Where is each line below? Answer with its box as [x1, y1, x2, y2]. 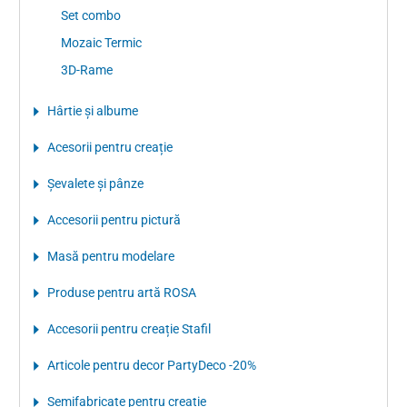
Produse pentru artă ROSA [47, 284, 196, 300]
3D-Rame [61, 62, 113, 77]
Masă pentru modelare [47, 248, 174, 263]
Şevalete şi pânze [47, 175, 144, 191]
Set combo [61, 7, 121, 23]
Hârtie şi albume [47, 103, 138, 118]
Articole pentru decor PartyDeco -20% [47, 357, 256, 372]
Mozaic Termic [61, 35, 142, 50]
